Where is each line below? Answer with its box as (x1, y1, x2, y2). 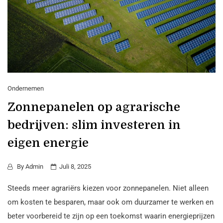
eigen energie (7, 135, 89, 150)
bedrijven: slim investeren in (7, 117, 181, 132)
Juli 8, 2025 (59, 162, 91, 170)
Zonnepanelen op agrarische (7, 100, 180, 114)
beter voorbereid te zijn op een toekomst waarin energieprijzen (7, 211, 215, 221)
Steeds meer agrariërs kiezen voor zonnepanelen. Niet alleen (7, 183, 209, 193)
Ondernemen (7, 84, 44, 92)
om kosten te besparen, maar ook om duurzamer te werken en (7, 197, 214, 207)
